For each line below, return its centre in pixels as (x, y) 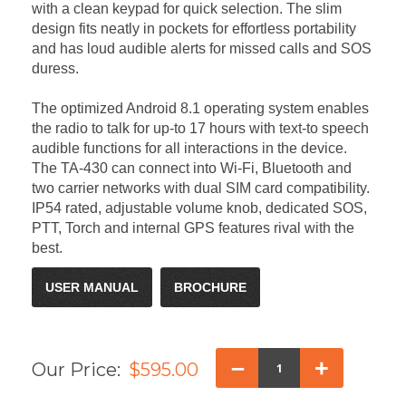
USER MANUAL (92, 287)
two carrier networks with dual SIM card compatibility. (201, 188)
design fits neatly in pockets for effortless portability (194, 28)
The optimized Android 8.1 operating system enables (200, 108)
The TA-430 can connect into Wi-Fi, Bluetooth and (192, 168)
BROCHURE (210, 287)
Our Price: (76, 369)
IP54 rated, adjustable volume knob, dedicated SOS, (199, 208)
